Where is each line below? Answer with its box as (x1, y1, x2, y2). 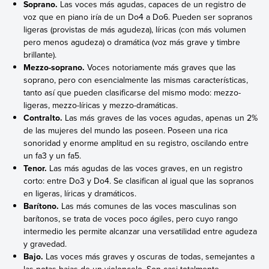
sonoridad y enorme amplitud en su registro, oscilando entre (23, 137, 249, 150)
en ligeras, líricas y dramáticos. (23, 187, 137, 200)
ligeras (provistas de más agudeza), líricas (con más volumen (23, 23, 247, 36)
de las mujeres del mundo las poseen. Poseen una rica (23, 124, 228, 137)
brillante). (23, 49, 57, 61)
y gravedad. (23, 238, 67, 250)
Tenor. (23, 162, 47, 175)
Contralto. (23, 112, 63, 124)
